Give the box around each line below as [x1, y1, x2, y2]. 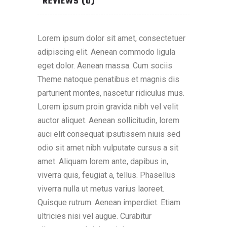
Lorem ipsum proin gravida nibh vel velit [37, 102, 178, 112]
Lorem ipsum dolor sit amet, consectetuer [37, 33, 185, 44]
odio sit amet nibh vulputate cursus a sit [37, 143, 178, 153]
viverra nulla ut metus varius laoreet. [37, 184, 164, 194]
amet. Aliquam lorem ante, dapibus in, [37, 157, 168, 167]
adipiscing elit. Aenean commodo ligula [37, 47, 175, 57]
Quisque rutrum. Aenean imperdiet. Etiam [37, 198, 180, 208]
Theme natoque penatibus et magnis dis [37, 74, 179, 85]
